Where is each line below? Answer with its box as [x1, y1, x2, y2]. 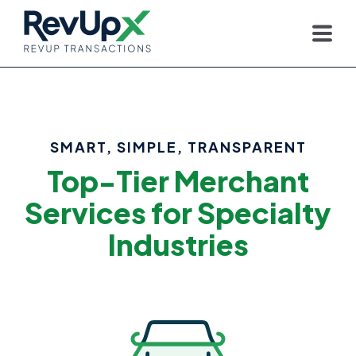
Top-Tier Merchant [47, 163, 309, 199]
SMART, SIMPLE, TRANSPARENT [49, 137, 307, 156]
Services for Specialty [25, 195, 331, 230]
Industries [107, 226, 249, 262]
